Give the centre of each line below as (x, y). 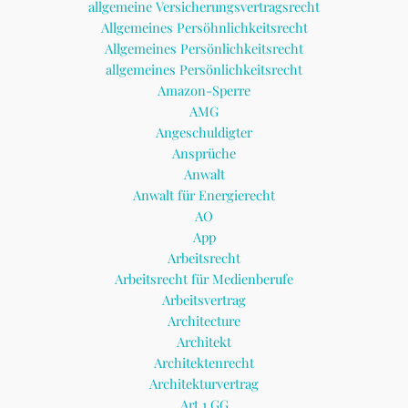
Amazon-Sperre (204, 91)
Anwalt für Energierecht (204, 195)
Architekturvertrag (204, 384)
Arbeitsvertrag (204, 300)
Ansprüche (204, 153)
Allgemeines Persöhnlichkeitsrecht (204, 28)
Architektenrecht (204, 363)
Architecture (204, 321)
